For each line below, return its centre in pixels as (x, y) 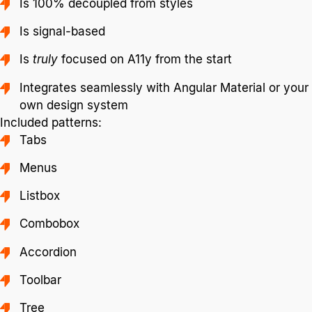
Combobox (50, 224)
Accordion (48, 252)
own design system (74, 105)
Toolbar (41, 280)
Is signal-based (63, 31)
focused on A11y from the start (145, 60)
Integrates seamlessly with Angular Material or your (164, 87)
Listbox (40, 196)
